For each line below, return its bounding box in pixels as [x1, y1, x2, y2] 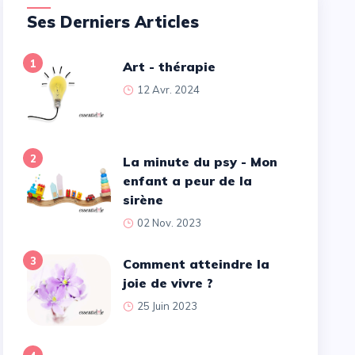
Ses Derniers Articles [37, 11, 200, 32]
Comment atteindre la [122, 255, 132, 272]
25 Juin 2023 [136, 299, 197, 312]
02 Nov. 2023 [136, 216, 201, 229]
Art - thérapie [132, 58, 216, 74]
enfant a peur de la [122, 172, 252, 189]
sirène [122, 191, 163, 208]
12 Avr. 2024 [136, 82, 200, 96]
